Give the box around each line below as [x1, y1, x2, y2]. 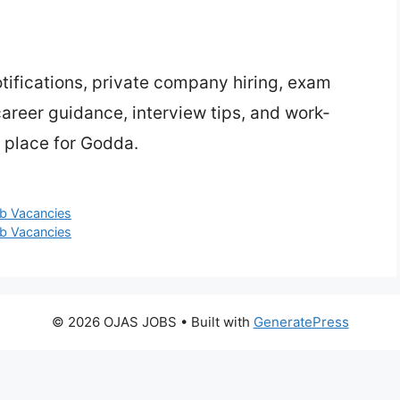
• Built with [176, 312, 254, 330]
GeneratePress [253, 312, 349, 330]
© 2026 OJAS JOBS [51, 312, 177, 330]
